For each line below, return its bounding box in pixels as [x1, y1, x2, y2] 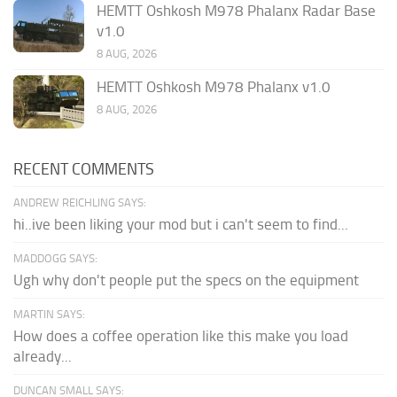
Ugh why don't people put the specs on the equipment [13, 270, 359, 289]
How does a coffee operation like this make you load [13, 326, 348, 345]
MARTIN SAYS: [13, 307, 85, 321]
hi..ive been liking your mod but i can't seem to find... [13, 214, 348, 233]
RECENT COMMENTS [13, 159, 154, 179]
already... [13, 346, 72, 365]
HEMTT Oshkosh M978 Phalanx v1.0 [97, 77, 331, 96]
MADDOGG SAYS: [13, 251, 97, 265]
